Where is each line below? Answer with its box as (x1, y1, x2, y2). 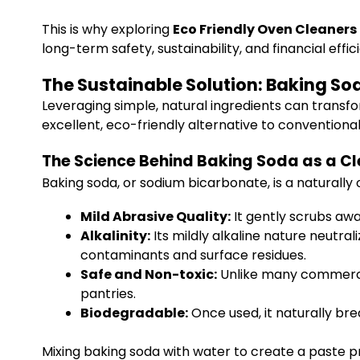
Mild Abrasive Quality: (80, 207, 231, 226)
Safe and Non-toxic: (80, 265, 217, 284)
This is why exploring (42, 20, 173, 39)
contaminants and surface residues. (80, 246, 306, 264)
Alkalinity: (80, 227, 150, 245)
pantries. (80, 284, 136, 303)
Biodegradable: (80, 304, 188, 322)
